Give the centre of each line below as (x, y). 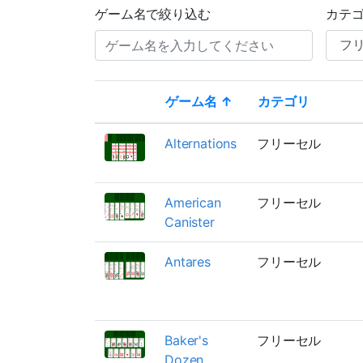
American (193, 202)
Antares (188, 261)
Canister (190, 222)
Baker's (186, 340)
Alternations (201, 143)
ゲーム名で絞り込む (153, 13)
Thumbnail (157, 121)
